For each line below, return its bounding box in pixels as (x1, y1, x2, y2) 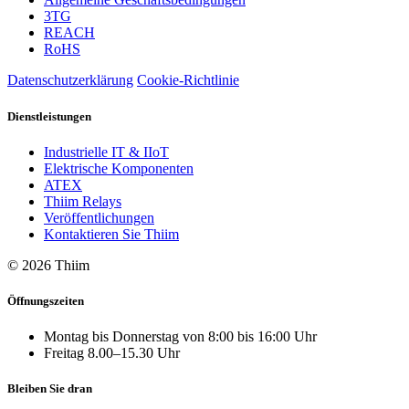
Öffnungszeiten (7, 293, 84, 308)
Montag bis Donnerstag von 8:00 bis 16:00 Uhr (44, 329, 317, 345)
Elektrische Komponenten (44, 160, 194, 176)
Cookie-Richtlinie (137, 72, 239, 89)
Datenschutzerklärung (7, 72, 133, 89)
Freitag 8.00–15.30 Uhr (44, 345, 180, 362)
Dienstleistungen (7, 109, 91, 123)
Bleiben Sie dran (7, 382, 92, 396)
